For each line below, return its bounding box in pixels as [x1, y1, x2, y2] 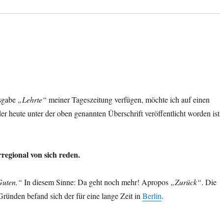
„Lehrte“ [18, 94, 47, 105]
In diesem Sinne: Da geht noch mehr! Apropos [22, 176, 171, 187]
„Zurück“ [170, 176, 202, 187]
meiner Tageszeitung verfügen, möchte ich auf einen [47, 94, 210, 105]
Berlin [142, 190, 162, 201]
